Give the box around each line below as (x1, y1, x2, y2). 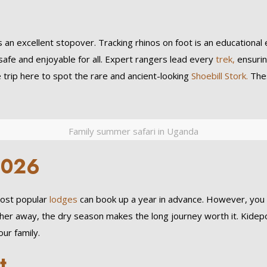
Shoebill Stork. (188, 70, 248, 82)
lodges (46, 193, 77, 205)
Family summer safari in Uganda (68, 125, 198, 137)
